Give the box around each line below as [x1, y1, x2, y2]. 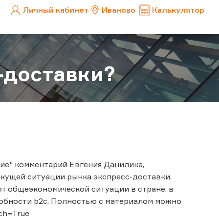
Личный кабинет [23, 5, 88, 15]
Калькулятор [152, 5, 204, 15]
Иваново [102, 5, 135, 15]
